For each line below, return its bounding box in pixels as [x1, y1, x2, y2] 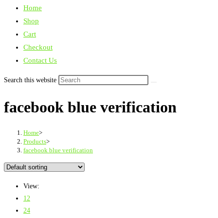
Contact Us [23, 56, 57, 64]
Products [23, 137, 46, 145]
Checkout [23, 43, 53, 51]
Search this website [4, 76, 58, 84]
